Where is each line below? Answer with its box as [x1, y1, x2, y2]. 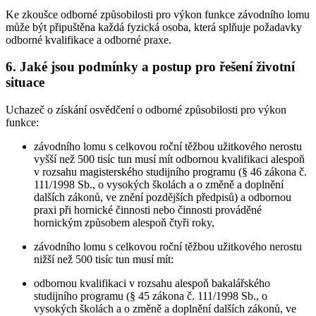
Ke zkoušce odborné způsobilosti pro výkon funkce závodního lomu [6, 8, 310, 20]
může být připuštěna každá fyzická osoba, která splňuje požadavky [6, 20, 302, 33]
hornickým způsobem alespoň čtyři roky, [34, 217, 214, 229]
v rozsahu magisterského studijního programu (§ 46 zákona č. [34, 166, 307, 178]
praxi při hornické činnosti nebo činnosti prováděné [34, 204, 262, 217]
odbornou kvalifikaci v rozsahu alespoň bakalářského [34, 277, 270, 290]
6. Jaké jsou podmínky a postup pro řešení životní [6, 59, 295, 75]
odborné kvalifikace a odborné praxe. [6, 33, 171, 46]
